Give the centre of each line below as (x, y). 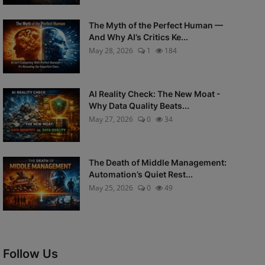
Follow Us (30, 254)
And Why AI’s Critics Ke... (138, 37)
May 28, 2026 (111, 51)
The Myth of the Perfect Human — (156, 25)
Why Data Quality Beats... (139, 106)
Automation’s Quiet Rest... (140, 174)
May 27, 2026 (111, 119)
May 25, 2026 (111, 188)
